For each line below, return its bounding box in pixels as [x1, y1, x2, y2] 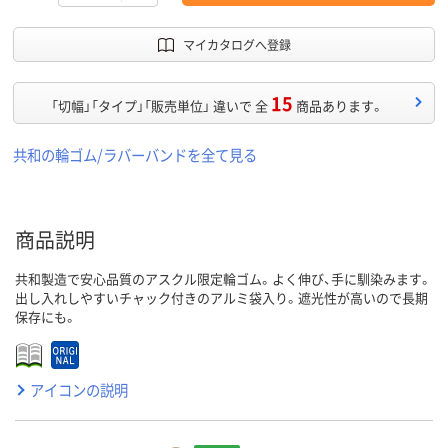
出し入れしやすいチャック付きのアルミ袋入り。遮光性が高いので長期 [15, 288, 428, 308]
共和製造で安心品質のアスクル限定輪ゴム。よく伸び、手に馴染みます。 [15, 269, 432, 289]
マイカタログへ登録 [182, 36, 291, 54]
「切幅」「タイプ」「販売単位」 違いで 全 [51, 96, 268, 116]
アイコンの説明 [30, 379, 128, 401]
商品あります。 [296, 96, 384, 116]
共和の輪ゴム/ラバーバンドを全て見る [13, 144, 257, 166]
